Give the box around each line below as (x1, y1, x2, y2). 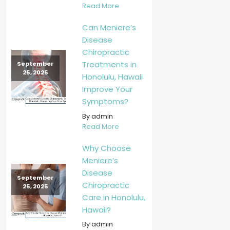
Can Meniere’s (82, 22, 136, 33)
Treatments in (82, 59, 137, 70)
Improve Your (82, 84, 132, 95)
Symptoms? (82, 96, 128, 107)
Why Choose (82, 142, 131, 154)
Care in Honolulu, (82, 191, 145, 203)
